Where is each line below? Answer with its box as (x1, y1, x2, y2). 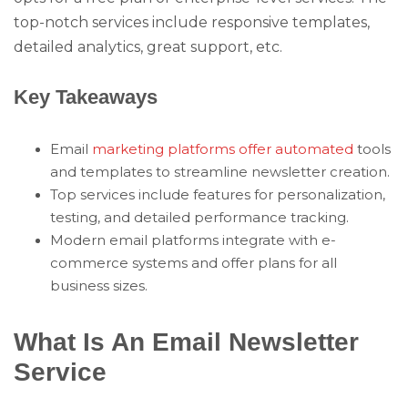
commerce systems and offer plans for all (50, 254, 337, 271)
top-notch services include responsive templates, (14, 13, 370, 31)
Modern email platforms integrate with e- (50, 231, 336, 249)
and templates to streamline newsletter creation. (50, 163, 390, 180)
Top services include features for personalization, (50, 186, 385, 203)
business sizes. (50, 277, 148, 294)
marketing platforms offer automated (92, 140, 353, 158)
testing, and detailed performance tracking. (50, 209, 349, 226)
